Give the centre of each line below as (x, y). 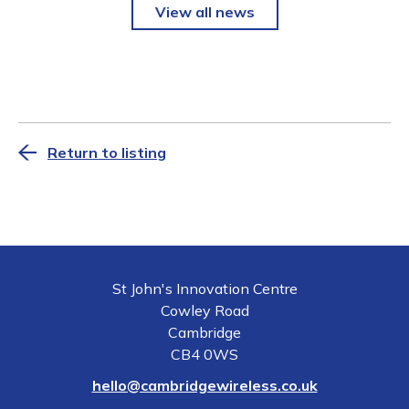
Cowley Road (204, 310)
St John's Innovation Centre (204, 288)
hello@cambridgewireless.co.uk (204, 385)
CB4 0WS (204, 354)
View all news (204, 11)
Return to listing (107, 152)
